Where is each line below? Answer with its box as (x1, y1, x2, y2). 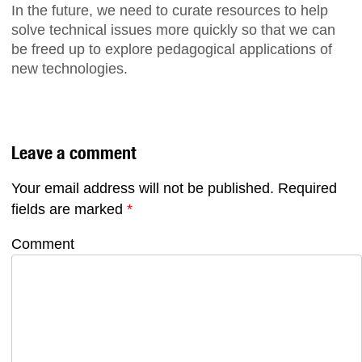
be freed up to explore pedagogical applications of (11, 41, 332, 58)
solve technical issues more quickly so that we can (11, 22, 335, 39)
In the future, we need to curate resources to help (11, 2, 328, 19)
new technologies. (11, 61, 128, 78)
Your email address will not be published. (11, 179, 274, 196)
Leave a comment (11, 141, 137, 165)
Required (274, 179, 337, 196)
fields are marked (11, 200, 127, 217)
